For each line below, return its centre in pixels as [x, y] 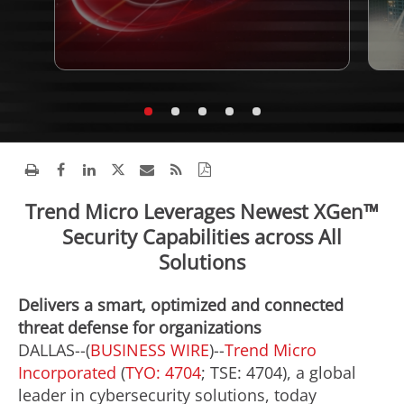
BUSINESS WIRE [150, 350]
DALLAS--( [54, 350]
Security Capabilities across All [202, 236]
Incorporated [67, 372]
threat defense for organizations [140, 327]
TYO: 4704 [163, 372]
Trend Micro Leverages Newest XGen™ [202, 211]
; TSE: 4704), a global [279, 372]
